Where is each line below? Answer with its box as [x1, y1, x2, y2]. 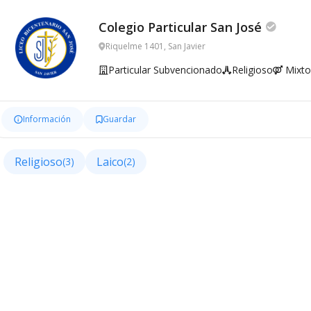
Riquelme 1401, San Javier [106, 40, 205, 52]
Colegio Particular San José [99, 19, 262, 35]
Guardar [103, 113, 136, 125]
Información [23, 113, 71, 125]
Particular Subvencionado [108, 63, 222, 76]
